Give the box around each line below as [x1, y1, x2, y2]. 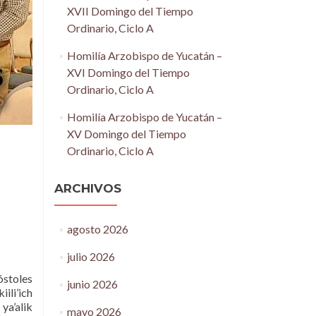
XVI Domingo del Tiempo [66, 66, 190, 79]
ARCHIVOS [54, 181, 121, 195]
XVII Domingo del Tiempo [66, 4, 193, 18]
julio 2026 [66, 250, 115, 263]
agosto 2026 [66, 222, 128, 236]
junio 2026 [66, 277, 118, 291]
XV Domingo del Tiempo [66, 127, 186, 140]
